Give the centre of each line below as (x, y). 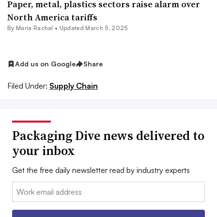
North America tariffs (52, 17)
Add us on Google (45, 64)
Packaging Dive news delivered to (108, 135)
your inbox (44, 150)
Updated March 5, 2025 (93, 28)
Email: (22, 187)
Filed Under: (27, 85)
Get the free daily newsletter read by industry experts (101, 170)
